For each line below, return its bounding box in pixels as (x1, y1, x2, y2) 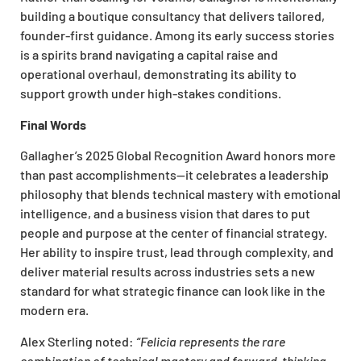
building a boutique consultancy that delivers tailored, (20, 8, 325, 24)
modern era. (20, 302, 89, 318)
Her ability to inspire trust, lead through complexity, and (20, 244, 334, 260)
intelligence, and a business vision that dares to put (20, 205, 310, 222)
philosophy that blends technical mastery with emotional (20, 186, 341, 202)
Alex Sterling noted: (20, 333, 136, 349)
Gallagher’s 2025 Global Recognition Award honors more (20, 147, 336, 164)
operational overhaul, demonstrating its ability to (20, 66, 297, 82)
